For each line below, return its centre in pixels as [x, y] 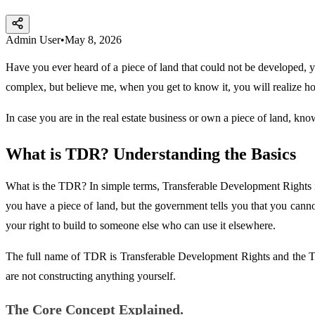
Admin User [33, 39]
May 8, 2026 [93, 39]
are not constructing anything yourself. [91, 276]
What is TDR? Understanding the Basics [151, 154]
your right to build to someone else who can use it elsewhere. [141, 226]
